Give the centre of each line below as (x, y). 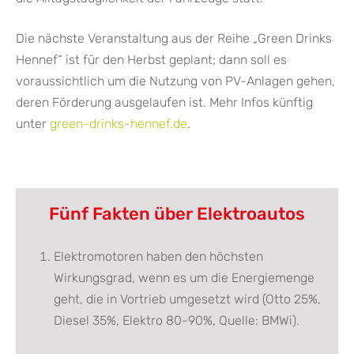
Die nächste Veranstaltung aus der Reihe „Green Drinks (174, 38)
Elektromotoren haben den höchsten (158, 256)
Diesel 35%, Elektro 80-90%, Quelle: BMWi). (177, 320)
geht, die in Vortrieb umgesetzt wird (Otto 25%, (187, 299)
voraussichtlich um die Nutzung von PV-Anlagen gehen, (175, 81)
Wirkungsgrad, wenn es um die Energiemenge (184, 277)
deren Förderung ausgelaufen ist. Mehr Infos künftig (164, 102)
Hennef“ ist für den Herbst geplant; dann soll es (151, 59)
